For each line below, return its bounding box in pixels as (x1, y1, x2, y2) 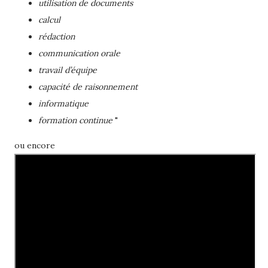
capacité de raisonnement (38, 81, 138, 93)
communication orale (38, 48, 120, 59)
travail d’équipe (38, 65, 97, 76)
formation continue (38, 115, 112, 126)
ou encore (14, 140, 57, 151)
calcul (38, 14, 60, 26)
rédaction (38, 31, 75, 42)
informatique (38, 98, 89, 109)
